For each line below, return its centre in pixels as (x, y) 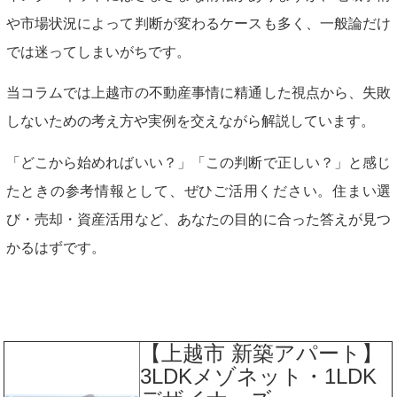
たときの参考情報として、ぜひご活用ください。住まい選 (198, 191)
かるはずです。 (55, 247)
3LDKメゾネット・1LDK (259, 376)
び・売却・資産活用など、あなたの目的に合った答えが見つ (198, 219)
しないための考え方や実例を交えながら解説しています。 (190, 121)
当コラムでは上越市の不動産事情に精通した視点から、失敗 (198, 93)
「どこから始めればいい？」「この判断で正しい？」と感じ (198, 162)
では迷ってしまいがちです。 (98, 52)
